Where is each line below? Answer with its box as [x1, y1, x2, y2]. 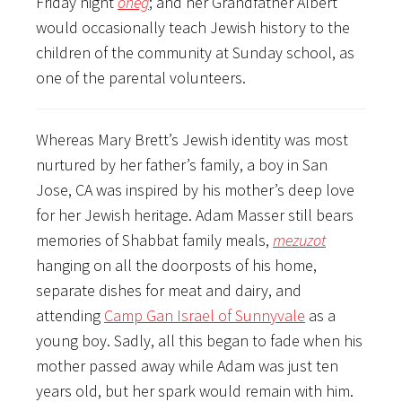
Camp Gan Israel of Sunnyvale [104, 304, 305, 326]
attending [36, 304, 104, 326]
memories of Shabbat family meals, [36, 229, 273, 250]
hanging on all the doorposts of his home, [36, 254, 317, 275]
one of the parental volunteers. [36, 66, 246, 88]
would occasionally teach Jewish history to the [36, 16, 350, 38]
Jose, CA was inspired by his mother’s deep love [36, 179, 354, 200]
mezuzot [273, 229, 326, 250]
